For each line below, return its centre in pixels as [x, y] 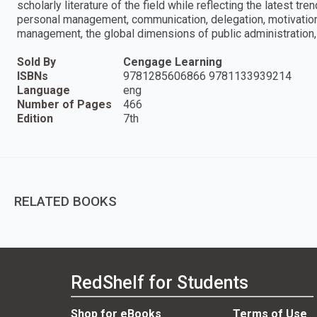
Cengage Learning [173, 62]
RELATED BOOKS [65, 201]
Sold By [36, 62]
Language [44, 90]
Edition [35, 119]
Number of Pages [64, 104]
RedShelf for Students [160, 283]
